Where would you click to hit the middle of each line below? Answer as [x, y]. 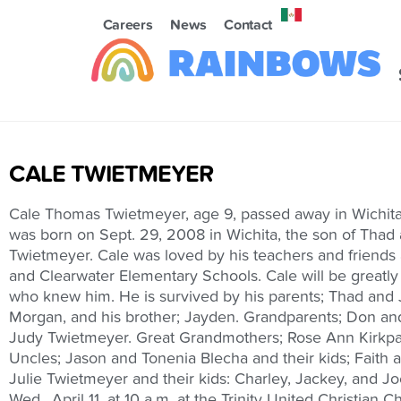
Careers [128, 25]
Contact [248, 25]
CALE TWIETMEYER [111, 174]
